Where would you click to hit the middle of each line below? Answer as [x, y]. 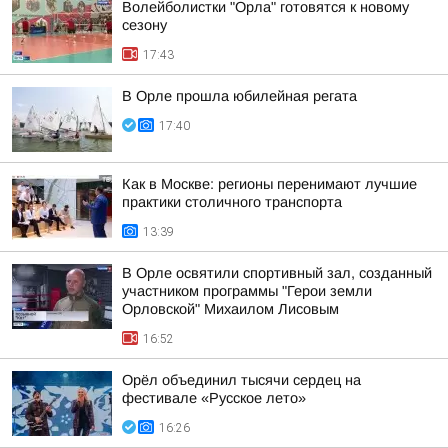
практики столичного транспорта [232, 202]
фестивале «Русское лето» [214, 398]
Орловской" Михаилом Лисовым [230, 309]
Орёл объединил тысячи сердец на [241, 380]
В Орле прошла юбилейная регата [239, 96]
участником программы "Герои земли [247, 291]
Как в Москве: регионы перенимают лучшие [269, 184]
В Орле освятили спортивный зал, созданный [277, 273]
